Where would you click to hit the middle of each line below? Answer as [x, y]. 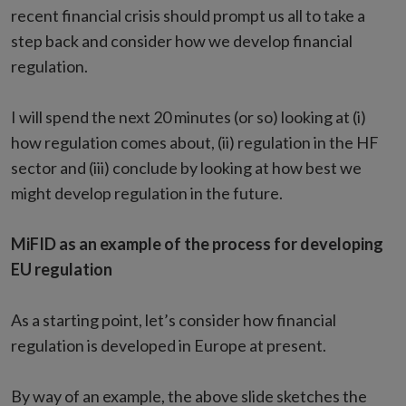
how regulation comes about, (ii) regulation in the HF [195, 142]
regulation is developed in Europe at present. [169, 345]
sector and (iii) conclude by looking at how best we [186, 168]
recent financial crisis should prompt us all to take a [188, 15]
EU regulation [62, 269]
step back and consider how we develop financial [182, 41]
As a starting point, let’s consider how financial [174, 320]
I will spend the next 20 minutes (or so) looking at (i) [188, 117]
